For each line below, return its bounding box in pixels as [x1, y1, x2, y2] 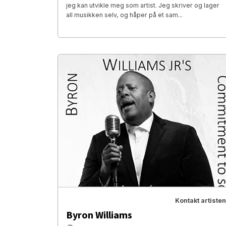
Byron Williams [66, 208, 132, 222]
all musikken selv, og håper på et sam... [66, 11, 183, 19]
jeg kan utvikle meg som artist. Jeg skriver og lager [66, 2, 219, 10]
